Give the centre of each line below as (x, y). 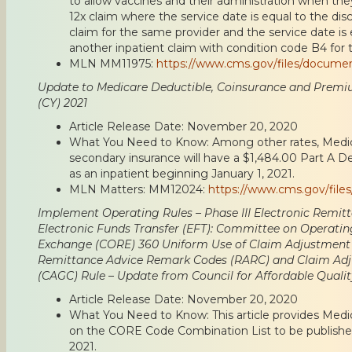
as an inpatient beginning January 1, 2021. (182, 173)
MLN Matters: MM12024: (139, 189)
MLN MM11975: (113, 63)
